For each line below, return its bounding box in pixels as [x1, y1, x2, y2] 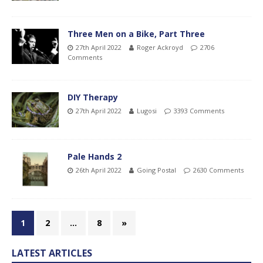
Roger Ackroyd [137, 42, 183, 52]
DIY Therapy [68, 91, 118, 103]
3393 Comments [174, 106, 224, 115]
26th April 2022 [76, 165, 122, 174]
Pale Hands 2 [68, 150, 122, 162]
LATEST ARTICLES [12, 246, 92, 259]
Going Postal [137, 165, 176, 174]
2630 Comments [193, 165, 244, 174]
